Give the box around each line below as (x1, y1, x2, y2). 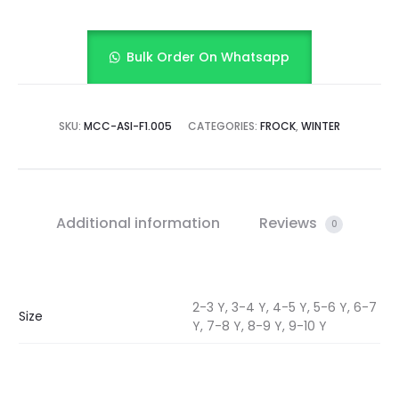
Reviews (259, 213, 321, 234)
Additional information (56, 213, 220, 234)
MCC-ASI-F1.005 (84, 118, 172, 134)
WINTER (301, 118, 340, 134)
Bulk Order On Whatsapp (126, 48, 290, 67)
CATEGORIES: (188, 118, 260, 134)
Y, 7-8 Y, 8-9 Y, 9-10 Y (192, 317, 327, 336)
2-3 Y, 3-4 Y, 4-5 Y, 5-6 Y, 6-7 (192, 298, 377, 317)
